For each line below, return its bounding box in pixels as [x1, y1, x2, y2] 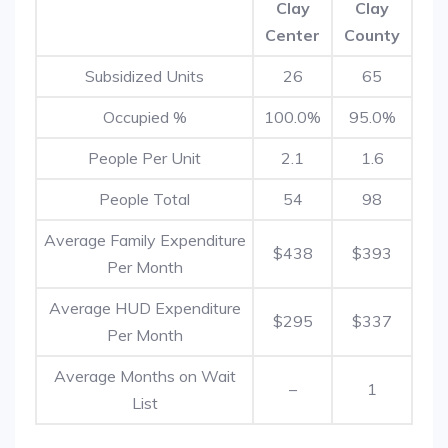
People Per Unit [88, 148, 201, 168]
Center [265, 25, 320, 45]
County [344, 25, 400, 45]
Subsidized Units [85, 66, 204, 86]
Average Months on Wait [53, 366, 236, 386]
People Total [99, 189, 190, 209]
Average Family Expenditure [43, 230, 246, 250]
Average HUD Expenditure [48, 298, 241, 318]
